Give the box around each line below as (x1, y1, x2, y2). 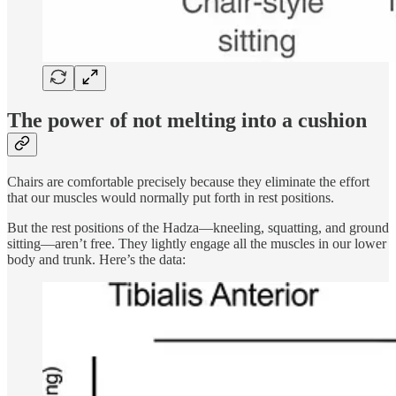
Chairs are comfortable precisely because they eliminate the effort (7, 173, 369, 189)
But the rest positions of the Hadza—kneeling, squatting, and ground (7, 219, 389, 235)
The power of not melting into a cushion (7, 108, 367, 132)
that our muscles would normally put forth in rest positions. (7, 189, 334, 205)
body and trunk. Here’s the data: (7, 251, 186, 267)
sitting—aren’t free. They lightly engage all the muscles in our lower (7, 235, 386, 251)
